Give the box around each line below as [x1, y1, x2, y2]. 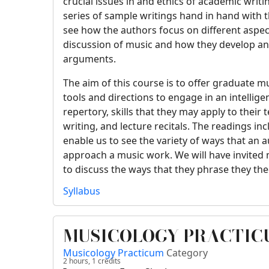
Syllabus [63, 184, 101, 198]
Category [166, 246, 208, 260]
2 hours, [63, 256, 91, 267]
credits [96, 256, 121, 267]
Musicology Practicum [63, 246, 167, 260]
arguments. [63, 52, 116, 66]
